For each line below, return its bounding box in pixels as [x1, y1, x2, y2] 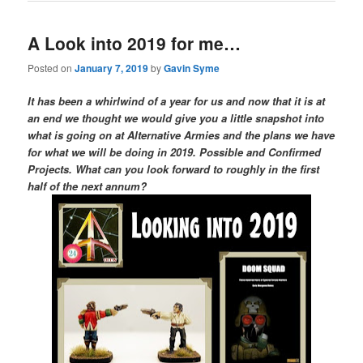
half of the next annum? [28, 178, 151, 194]
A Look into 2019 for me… [28, 31, 241, 56]
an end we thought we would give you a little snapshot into [28, 110, 325, 126]
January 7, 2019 [75, 61, 149, 76]
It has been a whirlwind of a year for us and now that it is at [28, 93, 326, 109]
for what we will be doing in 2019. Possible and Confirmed [28, 144, 322, 160]
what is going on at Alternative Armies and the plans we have [28, 127, 335, 143]
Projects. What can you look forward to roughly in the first [28, 161, 320, 177]
